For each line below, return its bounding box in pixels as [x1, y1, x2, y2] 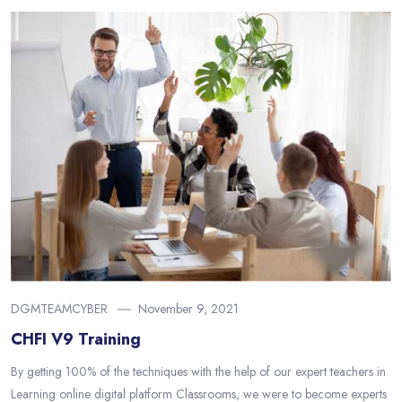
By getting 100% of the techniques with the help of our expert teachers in [11, 363, 386, 381]
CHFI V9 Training [11, 328, 141, 352]
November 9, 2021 [138, 300, 239, 319]
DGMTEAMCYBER [11, 300, 108, 319]
